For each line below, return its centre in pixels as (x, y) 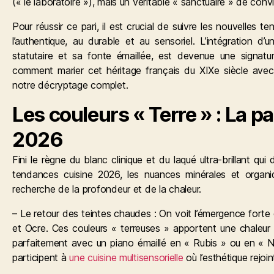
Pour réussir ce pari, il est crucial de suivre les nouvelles (136, 26)
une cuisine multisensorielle (126, 257)
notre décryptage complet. (70, 85)
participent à (41, 257)
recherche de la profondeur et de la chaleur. (107, 189)
